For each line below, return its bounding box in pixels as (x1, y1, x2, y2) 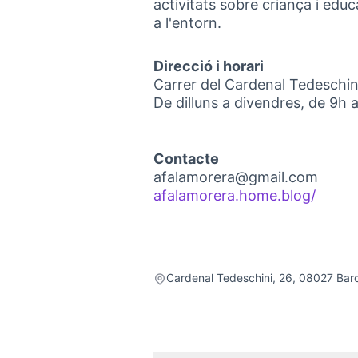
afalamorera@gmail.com (153, 169, 318, 185)
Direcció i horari (153, 58, 264, 74)
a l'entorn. (153, 14, 221, 31)
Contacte (153, 150, 219, 167)
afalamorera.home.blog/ (153, 187, 316, 204)
